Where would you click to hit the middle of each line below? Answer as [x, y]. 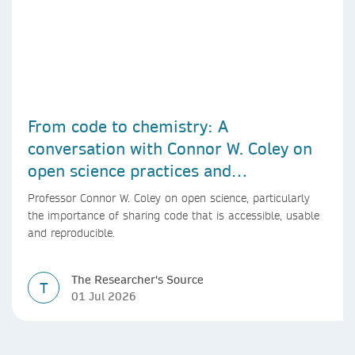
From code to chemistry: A [128, 126]
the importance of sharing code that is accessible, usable [174, 215]
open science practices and [130, 170]
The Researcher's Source [137, 279]
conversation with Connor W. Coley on [170, 148]
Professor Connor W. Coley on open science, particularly [169, 198]
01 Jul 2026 [104, 296]
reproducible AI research [122, 192]
